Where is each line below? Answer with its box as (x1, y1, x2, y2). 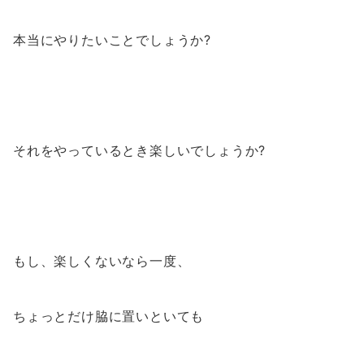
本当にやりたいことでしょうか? (13, 32, 212, 49)
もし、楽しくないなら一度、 (13, 253, 191, 270)
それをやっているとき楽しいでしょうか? (13, 142, 266, 159)
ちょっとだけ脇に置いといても (13, 308, 205, 325)
